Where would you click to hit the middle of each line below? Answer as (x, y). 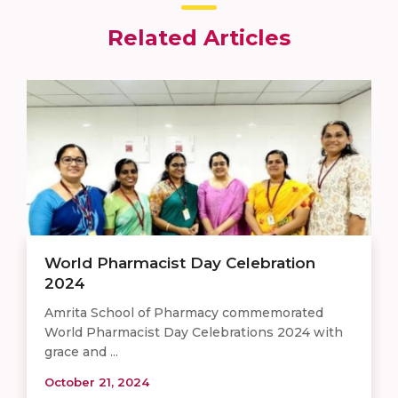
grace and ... (81, 351)
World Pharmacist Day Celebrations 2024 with (194, 332)
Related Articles (199, 37)
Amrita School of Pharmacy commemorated (184, 312)
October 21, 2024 (97, 382)
